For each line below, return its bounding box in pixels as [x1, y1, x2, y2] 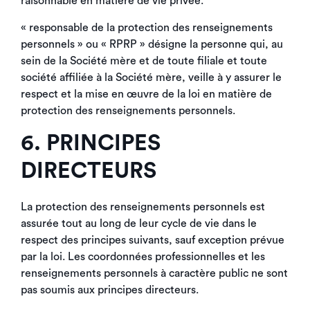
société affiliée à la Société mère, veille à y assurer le [21, 72, 282, 83]
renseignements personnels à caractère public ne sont [21, 268, 288, 279]
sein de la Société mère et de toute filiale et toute [21, 55, 267, 66]
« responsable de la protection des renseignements [21, 22, 273, 33]
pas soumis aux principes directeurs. [21, 284, 199, 295]
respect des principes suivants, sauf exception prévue [21, 235, 284, 246]
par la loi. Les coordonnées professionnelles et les [21, 251, 265, 262]
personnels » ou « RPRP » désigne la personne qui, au [21, 39, 283, 50]
